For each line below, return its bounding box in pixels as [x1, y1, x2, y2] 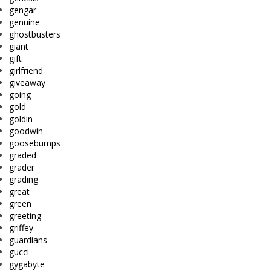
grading [9, 174, 38, 186]
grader [9, 162, 34, 174]
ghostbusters [9, 28, 60, 41]
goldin [9, 113, 33, 125]
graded [9, 149, 36, 162]
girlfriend [9, 65, 43, 77]
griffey [9, 222, 33, 234]
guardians [9, 234, 47, 246]
